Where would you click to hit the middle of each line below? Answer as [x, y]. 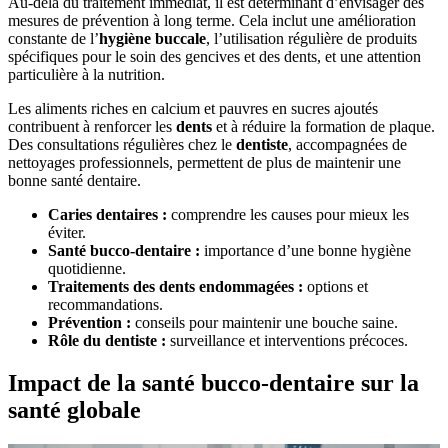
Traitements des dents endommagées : [175, 287]
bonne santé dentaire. [74, 181]
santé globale [74, 410]
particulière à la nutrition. [86, 75]
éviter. [67, 233]
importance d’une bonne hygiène [305, 251]
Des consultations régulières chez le [122, 145]
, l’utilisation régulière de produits [311, 39]
